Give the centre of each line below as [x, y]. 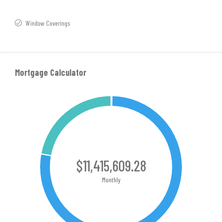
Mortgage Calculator [51, 72]
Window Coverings [48, 23]
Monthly [111, 180]
